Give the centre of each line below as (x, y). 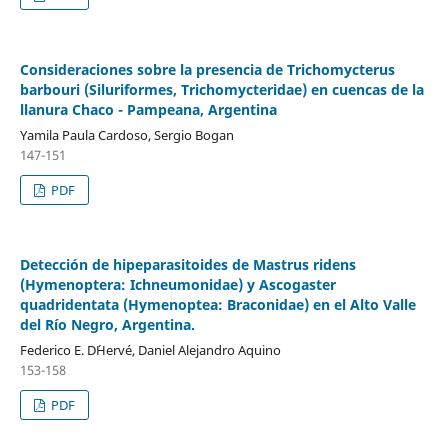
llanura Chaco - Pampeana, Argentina (148, 109)
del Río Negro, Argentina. (107, 324)
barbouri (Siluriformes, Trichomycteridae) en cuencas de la (221, 89)
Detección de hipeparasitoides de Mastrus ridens (187, 264)
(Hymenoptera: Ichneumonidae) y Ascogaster (177, 284)
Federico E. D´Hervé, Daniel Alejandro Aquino (150, 349)
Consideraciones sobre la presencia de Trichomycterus (207, 69)
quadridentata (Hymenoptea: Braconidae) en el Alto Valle (217, 304)
